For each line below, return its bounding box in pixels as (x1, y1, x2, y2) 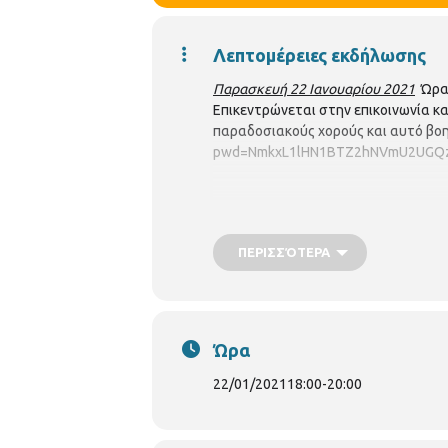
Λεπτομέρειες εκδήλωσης (213, 44, 426, 65)
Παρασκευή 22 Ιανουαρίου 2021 (213, 80, 415, 97)
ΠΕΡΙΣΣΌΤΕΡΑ (238, 244, 330, 259)
